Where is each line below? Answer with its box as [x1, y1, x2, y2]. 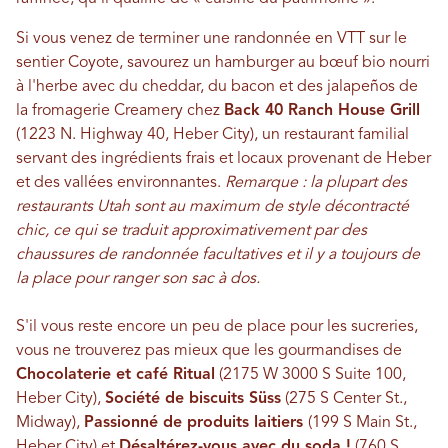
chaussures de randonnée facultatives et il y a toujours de [16, 246, 420, 263]
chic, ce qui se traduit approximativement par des [16, 222, 367, 239]
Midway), [16, 414, 84, 431]
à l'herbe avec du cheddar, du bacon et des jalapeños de [16, 78, 418, 95]
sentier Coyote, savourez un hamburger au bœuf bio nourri [16, 54, 430, 71]
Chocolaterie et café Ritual [16, 366, 215, 383]
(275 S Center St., [281, 390, 407, 407]
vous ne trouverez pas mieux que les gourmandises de [16, 342, 402, 359]
